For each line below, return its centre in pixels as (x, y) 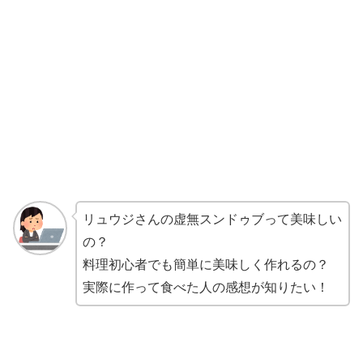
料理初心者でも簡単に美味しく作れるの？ (205, 265)
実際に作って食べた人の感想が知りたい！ (205, 288)
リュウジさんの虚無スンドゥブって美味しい (212, 220)
